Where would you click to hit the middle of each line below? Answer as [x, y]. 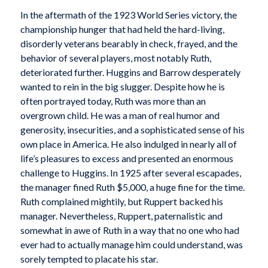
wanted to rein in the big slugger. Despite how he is [122, 86]
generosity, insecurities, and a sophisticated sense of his [132, 129]
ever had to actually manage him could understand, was [131, 244]
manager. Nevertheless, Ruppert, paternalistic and [121, 215]
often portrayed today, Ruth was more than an [113, 100]
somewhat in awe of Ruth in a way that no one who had [130, 230]
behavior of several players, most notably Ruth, [115, 57]
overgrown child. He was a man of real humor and [120, 115]
